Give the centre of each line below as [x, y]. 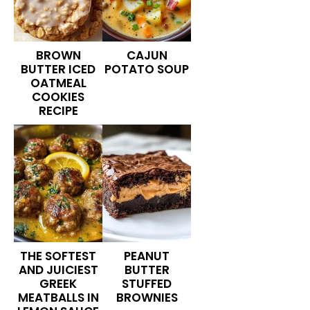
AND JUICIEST [58, 270]
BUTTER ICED [58, 69]
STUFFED [147, 284]
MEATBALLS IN [58, 298]
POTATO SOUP [147, 69]
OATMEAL [58, 83]
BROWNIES [147, 298]
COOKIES [58, 97]
